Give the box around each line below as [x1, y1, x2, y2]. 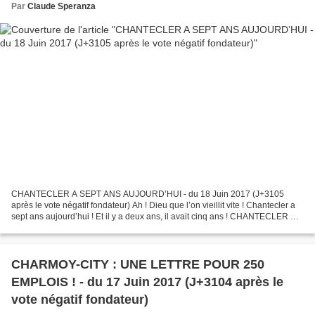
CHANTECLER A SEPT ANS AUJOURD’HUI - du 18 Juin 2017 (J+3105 [11, 189, 284, 200]
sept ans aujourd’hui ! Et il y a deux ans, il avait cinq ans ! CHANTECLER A [11, 212, 296, 222]
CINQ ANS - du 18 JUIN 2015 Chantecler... [11, 223, 174, 233]
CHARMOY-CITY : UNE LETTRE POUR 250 [11, 257, 264, 272]
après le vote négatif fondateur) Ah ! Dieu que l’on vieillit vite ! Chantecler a [11, 200, 295, 211]
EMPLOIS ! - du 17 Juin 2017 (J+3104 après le [11, 275, 283, 290]
